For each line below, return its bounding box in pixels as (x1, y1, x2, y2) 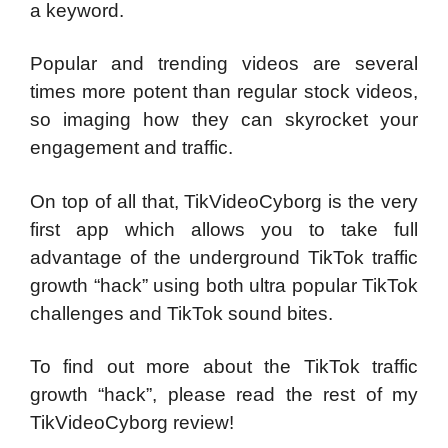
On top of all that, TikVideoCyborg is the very (30, 190, 418, 212)
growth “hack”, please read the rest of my (30, 384, 418, 405)
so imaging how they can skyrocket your (30, 109, 418, 130)
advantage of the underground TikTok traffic (30, 246, 418, 268)
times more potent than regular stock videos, (30, 81, 418, 102)
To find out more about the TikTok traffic (30, 356, 418, 377)
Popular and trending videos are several (30, 53, 418, 74)
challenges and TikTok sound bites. (30, 302, 333, 324)
